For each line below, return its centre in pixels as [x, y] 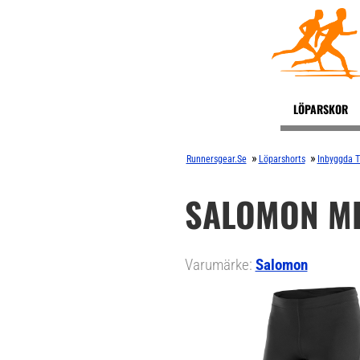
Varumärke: [220, 265]
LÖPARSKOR [321, 109]
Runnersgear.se [216, 159]
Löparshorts [282, 159]
